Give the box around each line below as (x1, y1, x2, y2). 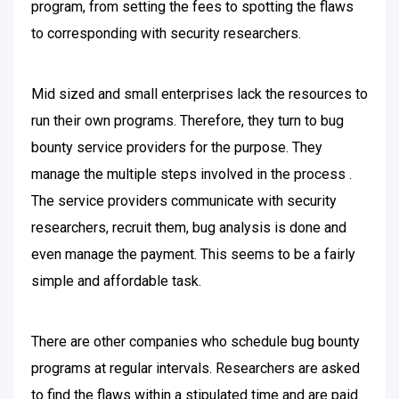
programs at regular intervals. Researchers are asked (31, 360, 360, 377)
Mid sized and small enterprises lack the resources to (31, 85, 368, 102)
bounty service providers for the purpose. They (31, 139, 322, 156)
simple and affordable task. (31, 273, 201, 289)
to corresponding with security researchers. (31, 25, 301, 42)
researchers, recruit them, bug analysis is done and (31, 219, 346, 236)
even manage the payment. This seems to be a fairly (31, 246, 355, 263)
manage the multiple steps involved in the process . (31, 166, 352, 183)
